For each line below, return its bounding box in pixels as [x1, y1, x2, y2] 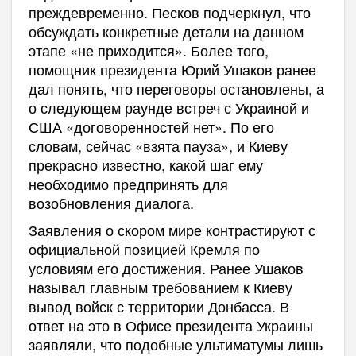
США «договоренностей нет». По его [28, 115, 274, 137]
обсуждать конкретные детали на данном [28, 20, 304, 41]
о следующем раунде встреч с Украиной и [28, 96, 309, 118]
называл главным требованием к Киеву [28, 276, 292, 297]
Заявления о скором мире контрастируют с [28, 219, 315, 240]
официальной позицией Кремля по [28, 238, 260, 259]
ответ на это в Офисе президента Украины [28, 314, 313, 335]
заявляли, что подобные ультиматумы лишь [28, 333, 323, 354]
